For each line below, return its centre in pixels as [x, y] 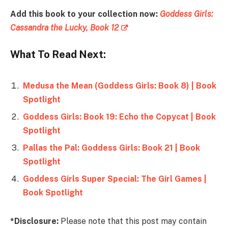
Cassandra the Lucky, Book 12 [64, 27]
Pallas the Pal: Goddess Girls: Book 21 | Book [111, 148]
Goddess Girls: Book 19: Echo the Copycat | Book [119, 117]
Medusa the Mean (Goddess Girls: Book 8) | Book [120, 86]
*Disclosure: [34, 221]
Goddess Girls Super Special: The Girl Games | [115, 179]
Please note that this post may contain [133, 221]
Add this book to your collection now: [85, 14]
